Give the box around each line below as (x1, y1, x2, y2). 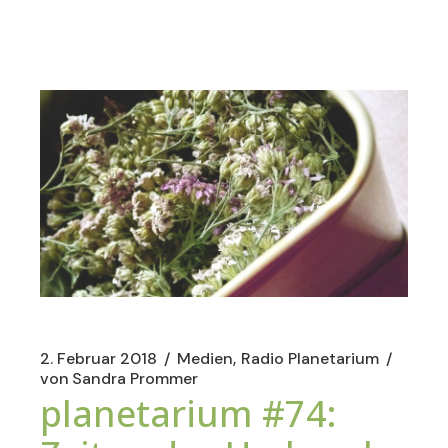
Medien (177, 348, 234, 369)
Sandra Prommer (72, 368, 199, 389)
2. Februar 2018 (40, 348, 158, 369)
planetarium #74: (40, 389, 338, 438)
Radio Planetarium (241, 348, 380, 369)
